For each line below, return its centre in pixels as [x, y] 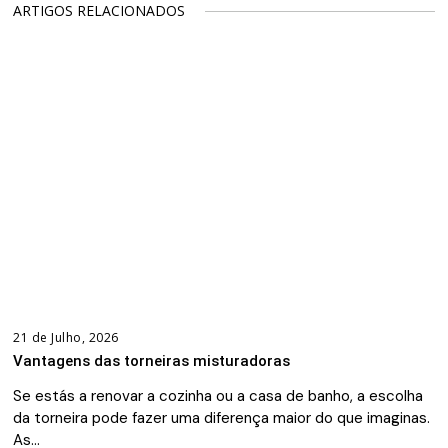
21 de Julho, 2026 [66, 338]
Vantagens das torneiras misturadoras [152, 361]
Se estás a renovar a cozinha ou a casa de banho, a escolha [218, 396]
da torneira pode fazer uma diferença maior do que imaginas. [222, 418]
